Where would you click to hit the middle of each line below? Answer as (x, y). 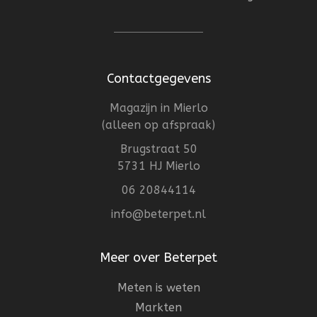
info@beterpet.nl (158, 214)
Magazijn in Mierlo (158, 108)
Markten (158, 308)
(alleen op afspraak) (158, 125)
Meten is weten (158, 288)
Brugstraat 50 (158, 149)
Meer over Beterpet (158, 258)
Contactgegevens (158, 79)
